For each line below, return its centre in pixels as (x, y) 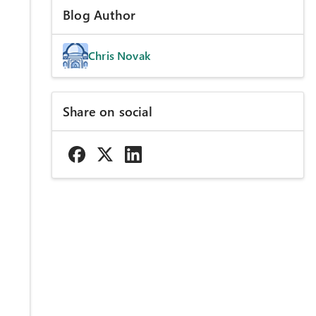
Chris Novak (119, 56)
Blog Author (99, 15)
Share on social (108, 112)
